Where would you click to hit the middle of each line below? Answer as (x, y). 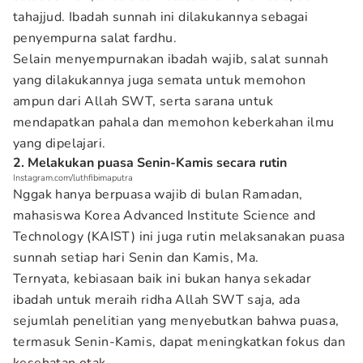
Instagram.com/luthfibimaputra (73, 178)
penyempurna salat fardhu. (95, 38)
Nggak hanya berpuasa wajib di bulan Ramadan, (158, 194)
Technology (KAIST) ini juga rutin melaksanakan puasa (179, 237)
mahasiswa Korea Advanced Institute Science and (164, 216)
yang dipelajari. (60, 143)
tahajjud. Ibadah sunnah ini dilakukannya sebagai (161, 17)
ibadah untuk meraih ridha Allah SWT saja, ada (156, 300)
